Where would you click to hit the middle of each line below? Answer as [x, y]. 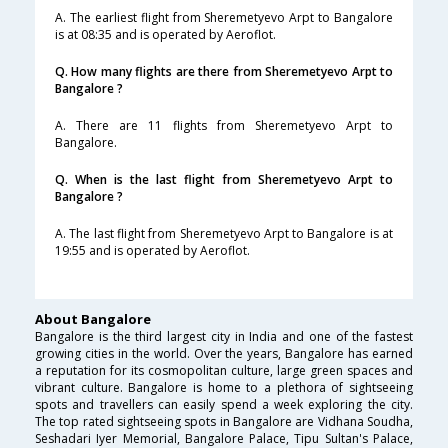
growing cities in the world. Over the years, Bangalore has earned [224, 354]
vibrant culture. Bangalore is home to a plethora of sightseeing [224, 388]
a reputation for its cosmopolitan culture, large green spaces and [224, 371]
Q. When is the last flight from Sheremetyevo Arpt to [224, 180]
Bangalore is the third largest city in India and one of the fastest [224, 337]
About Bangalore [93, 319]
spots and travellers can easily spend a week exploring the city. [224, 405]
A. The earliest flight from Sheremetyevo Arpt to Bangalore [224, 18]
